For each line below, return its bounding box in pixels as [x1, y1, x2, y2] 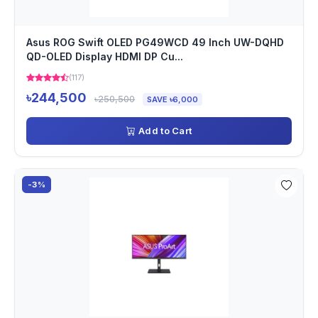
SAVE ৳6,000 [147, 94, 198, 104]
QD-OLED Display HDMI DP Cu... [26, 50, 183, 62]
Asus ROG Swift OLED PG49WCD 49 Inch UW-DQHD [26, 36, 284, 48]
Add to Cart [138, 125, 192, 136]
